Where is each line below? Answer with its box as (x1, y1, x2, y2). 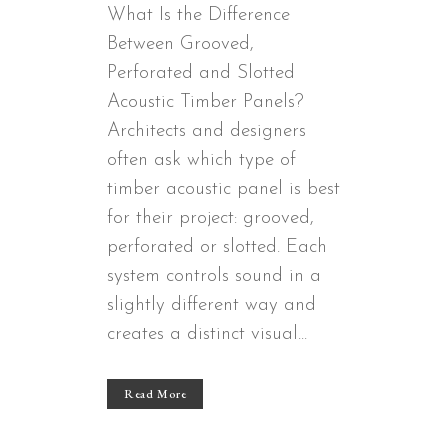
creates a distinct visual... (107, 325, 307, 345)
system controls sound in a (107, 267, 321, 287)
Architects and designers (107, 122, 306, 142)
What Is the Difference (107, 6, 290, 26)
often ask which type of (107, 151, 296, 171)
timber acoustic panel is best (107, 180, 340, 200)
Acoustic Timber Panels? (107, 93, 304, 113)
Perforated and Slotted (107, 64, 295, 84)
